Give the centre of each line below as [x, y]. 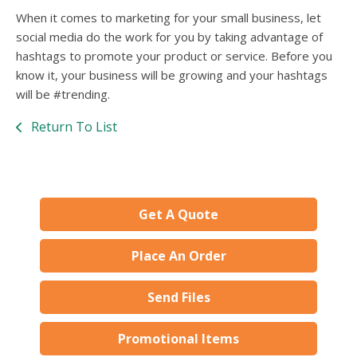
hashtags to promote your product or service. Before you [174, 56]
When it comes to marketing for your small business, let [169, 18]
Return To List [73, 127]
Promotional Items [178, 339]
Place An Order [178, 256]
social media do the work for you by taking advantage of [169, 37]
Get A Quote [178, 215]
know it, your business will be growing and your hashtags [172, 75]
